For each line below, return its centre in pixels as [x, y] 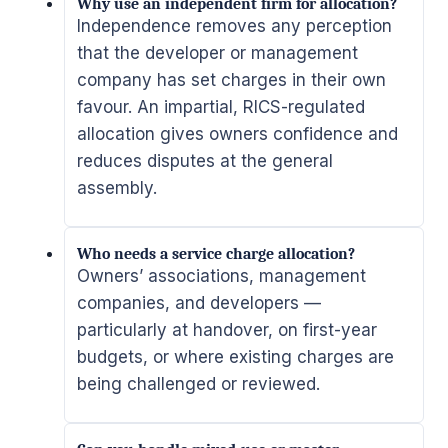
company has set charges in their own [231, 79]
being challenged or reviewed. [198, 383]
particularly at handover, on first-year [227, 329]
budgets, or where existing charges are [235, 356]
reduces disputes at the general [205, 160]
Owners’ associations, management [221, 275]
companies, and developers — [199, 302]
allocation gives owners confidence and [237, 133]
